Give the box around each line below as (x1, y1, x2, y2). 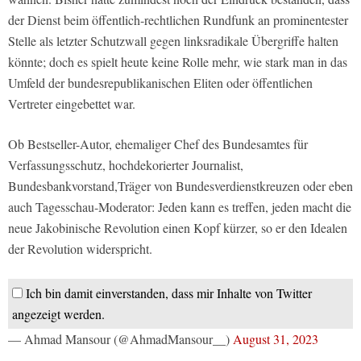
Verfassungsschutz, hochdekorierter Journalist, (8, 156, 243, 174)
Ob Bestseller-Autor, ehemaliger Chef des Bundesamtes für (8, 135, 308, 153)
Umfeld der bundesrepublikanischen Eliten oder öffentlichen (8, 74, 313, 92)
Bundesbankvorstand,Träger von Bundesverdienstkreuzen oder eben (8, 177, 353, 195)
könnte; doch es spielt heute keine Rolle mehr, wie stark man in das (8, 53, 347, 71)
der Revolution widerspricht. (8, 240, 152, 258)
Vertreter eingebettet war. (8, 95, 135, 113)
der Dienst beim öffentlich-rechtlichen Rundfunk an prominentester (8, 11, 348, 29)
